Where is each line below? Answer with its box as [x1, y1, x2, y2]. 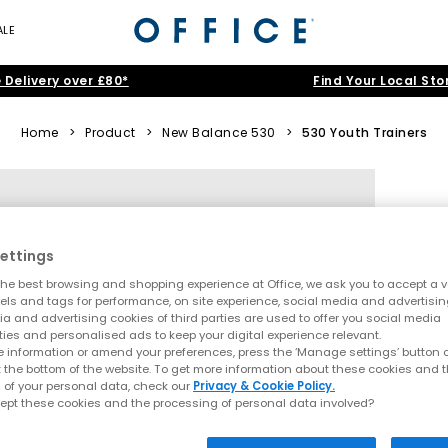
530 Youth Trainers [302, 124, 428, 141]
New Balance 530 [162, 124, 276, 141]
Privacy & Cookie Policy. [193, 378, 335, 395]
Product [85, 124, 136, 141]
